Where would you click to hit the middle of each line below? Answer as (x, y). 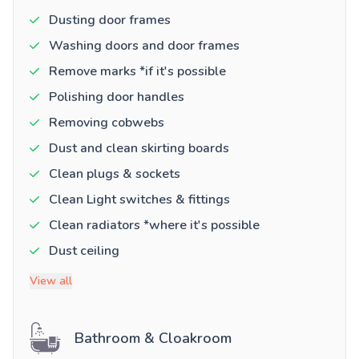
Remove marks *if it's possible (137, 72)
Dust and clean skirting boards (139, 149)
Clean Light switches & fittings (139, 200)
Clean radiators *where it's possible (154, 226)
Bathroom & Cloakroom (153, 339)
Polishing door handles (117, 97)
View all (51, 281)
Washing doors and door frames (144, 46)
